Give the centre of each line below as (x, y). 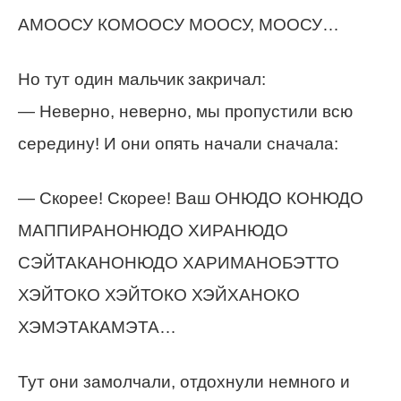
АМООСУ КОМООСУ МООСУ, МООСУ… (179, 25)
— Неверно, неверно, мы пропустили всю (185, 111)
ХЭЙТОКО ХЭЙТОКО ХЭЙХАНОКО (159, 295)
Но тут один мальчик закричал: (142, 79)
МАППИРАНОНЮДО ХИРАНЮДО (153, 230)
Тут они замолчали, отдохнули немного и (184, 382)
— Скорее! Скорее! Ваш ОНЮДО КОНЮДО (191, 198)
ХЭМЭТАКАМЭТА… (97, 327)
